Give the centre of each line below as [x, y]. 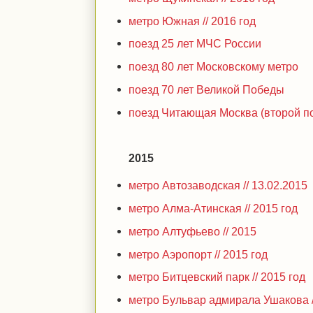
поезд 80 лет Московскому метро [214, 66]
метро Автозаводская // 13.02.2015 [218, 185]
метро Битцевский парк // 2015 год [217, 277]
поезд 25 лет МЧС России [195, 44]
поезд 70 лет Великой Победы [207, 89]
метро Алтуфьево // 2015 [193, 231]
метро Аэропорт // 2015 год [198, 254]
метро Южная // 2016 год [192, 21]
